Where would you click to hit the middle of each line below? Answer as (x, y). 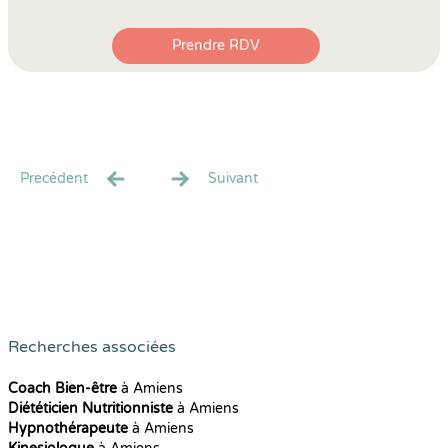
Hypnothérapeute (68, 428)
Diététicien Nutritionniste (90, 408)
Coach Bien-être (62, 388)
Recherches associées (92, 347)
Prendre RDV (216, 45)
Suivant (233, 178)
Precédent (54, 178)
